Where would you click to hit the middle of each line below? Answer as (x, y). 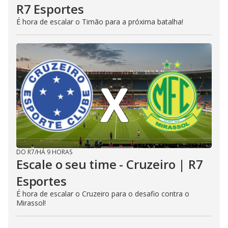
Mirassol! (31, 203)
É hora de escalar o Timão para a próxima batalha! (100, 22)
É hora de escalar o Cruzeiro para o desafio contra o (103, 194)
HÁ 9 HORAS (54, 152)
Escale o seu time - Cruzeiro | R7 (110, 164)
